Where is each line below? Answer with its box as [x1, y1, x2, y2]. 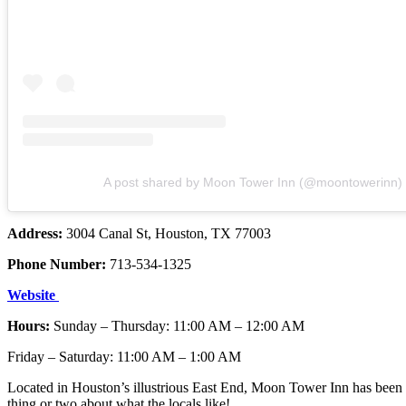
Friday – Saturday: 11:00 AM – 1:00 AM [7, 348, 241, 364]
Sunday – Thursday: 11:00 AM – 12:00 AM [53, 317, 304, 333]
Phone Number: [7, 256, 110, 272]
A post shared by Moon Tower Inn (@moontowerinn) [103, 174, 402, 189]
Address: [7, 225, 66, 241]
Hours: [7, 317, 53, 333]
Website [7, 286, 59, 303]
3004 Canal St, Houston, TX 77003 [66, 225, 271, 241]
